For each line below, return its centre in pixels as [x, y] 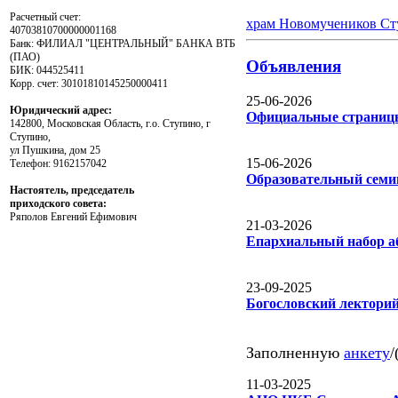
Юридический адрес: [61, 110]
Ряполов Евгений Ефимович [73, 216]
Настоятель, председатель [72, 190]
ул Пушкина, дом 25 [55, 150]
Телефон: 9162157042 [58, 163]
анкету [367, 353]
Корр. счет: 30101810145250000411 [89, 83]
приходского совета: [58, 203]
